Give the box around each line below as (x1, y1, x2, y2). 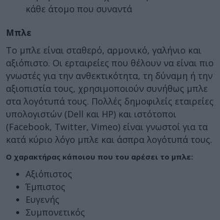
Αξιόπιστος (26, 168, 72, 180)
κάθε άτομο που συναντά (26, 2, 132, 15)
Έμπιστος (26, 181, 65, 192)
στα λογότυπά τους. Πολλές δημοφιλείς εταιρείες (6, 95, 214, 107)
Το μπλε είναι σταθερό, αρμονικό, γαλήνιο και (6, 44, 201, 56)
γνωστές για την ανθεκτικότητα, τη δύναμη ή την (6, 70, 213, 82)
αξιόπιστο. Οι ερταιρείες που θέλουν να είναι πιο (6, 57, 214, 69)
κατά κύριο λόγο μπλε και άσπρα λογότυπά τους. (6, 134, 212, 145)
